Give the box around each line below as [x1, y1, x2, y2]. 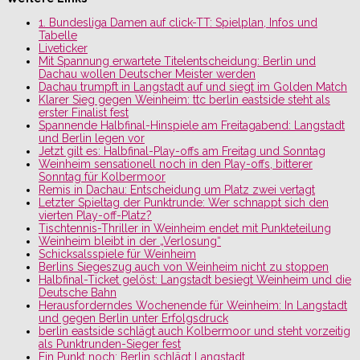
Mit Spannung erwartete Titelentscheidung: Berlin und [39, 54, 316, 67]
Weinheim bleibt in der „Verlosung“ [39, 234, 221, 247]
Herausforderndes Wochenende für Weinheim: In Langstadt [39, 298, 347, 312]
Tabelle [39, 28, 77, 42]
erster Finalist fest [39, 105, 129, 119]
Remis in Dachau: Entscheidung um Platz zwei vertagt [39, 182, 315, 196]
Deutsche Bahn [39, 285, 117, 299]
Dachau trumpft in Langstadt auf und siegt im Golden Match [39, 80, 347, 93]
